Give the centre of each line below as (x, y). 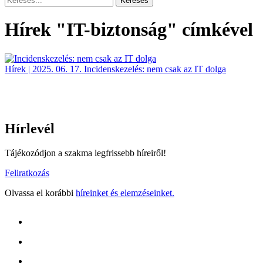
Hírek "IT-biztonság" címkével (129, 30)
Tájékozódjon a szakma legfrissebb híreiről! (85, 153)
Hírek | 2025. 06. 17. (43, 69)
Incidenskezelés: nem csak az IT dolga (155, 69)
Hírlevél (30, 128)
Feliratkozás (27, 173)
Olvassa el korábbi (40, 193)
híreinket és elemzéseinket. (125, 193)
